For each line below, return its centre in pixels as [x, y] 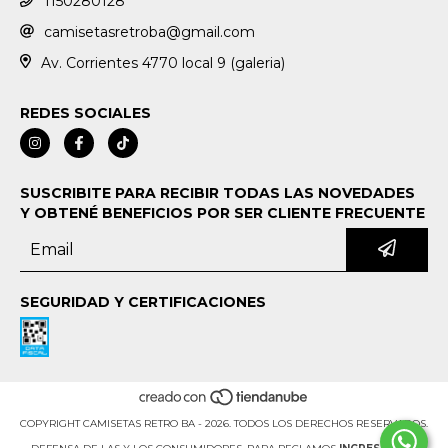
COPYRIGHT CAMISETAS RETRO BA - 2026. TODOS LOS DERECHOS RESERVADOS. [224, 423]
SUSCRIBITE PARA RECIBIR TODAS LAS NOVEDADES [217, 193]
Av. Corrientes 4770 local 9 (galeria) [162, 62]
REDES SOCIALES [85, 113]
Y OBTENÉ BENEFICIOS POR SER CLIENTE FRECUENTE [222, 213]
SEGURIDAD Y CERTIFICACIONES [143, 302]
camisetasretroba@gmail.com [149, 31]
